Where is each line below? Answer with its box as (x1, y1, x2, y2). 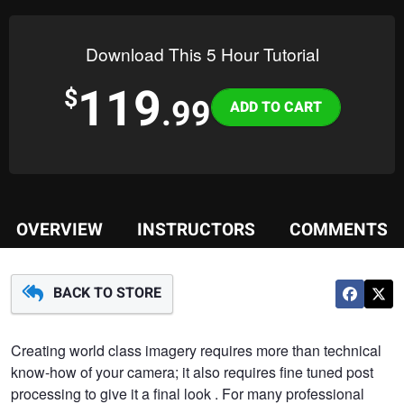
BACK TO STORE (50, 281, 162, 304)
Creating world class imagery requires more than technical (11, 339, 381, 361)
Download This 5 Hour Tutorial (85, 41, 319, 66)
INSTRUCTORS (137, 216, 255, 243)
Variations (210, 80, 294, 106)
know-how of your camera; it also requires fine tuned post (11, 361, 373, 382)
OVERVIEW (15, 216, 103, 243)
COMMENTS (289, 216, 389, 243)
